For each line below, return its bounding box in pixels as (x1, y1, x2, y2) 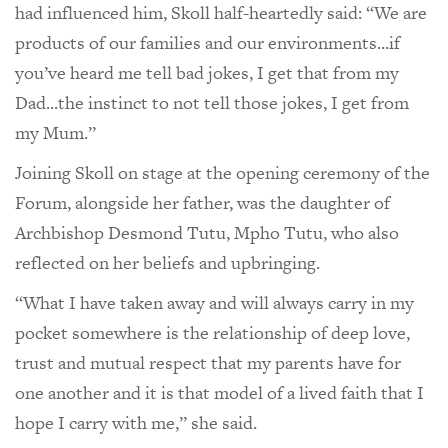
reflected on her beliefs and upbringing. (15, 250, 320, 276)
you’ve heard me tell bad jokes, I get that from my (15, 60, 399, 86)
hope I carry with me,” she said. (15, 410, 257, 436)
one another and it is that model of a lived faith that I (15, 380, 424, 406)
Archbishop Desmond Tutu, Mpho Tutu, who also (15, 220, 399, 246)
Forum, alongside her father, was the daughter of (15, 190, 390, 216)
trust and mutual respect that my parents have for (15, 350, 401, 376)
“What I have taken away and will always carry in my (15, 290, 414, 316)
